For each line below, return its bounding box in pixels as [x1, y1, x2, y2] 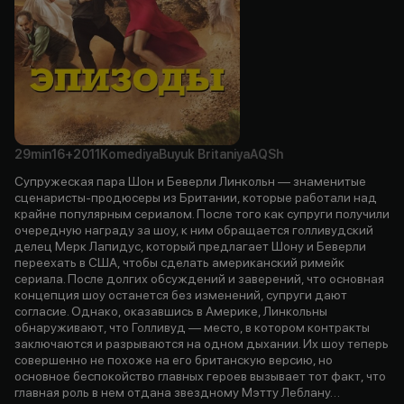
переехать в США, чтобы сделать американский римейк [14, 254, 344, 270]
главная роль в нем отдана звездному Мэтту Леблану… [14, 384, 340, 399]
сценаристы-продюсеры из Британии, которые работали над [14, 189, 377, 205]
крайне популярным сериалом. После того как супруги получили [14, 206, 390, 221]
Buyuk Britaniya [159, 146, 250, 161]
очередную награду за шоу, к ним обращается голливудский [14, 222, 373, 237]
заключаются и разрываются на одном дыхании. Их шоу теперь [14, 335, 389, 351]
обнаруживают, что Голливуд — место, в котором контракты [14, 319, 370, 335]
